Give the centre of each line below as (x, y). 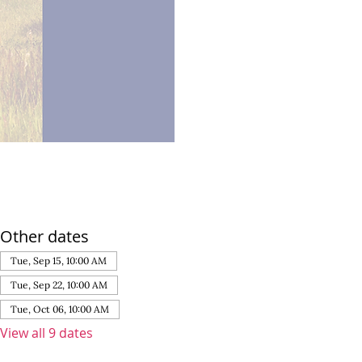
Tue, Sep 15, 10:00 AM (59, 261)
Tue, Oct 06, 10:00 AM (60, 309)
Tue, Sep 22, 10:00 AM (59, 285)
